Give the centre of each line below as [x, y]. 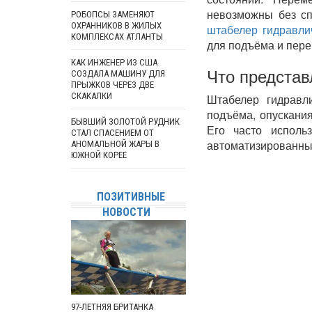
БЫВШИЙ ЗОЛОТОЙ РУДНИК [125, 122]
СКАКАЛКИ [92, 96]
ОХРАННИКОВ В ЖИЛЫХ [116, 25]
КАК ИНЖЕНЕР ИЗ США [114, 62]
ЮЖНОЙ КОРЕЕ [99, 155]
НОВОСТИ [126, 212]
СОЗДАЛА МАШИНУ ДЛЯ [118, 73]
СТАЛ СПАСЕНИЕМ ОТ [112, 133]
